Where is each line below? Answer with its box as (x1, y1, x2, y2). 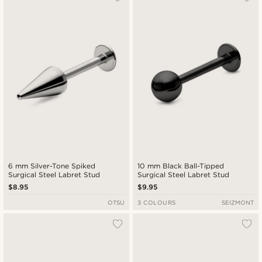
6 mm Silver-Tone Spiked (8, 161, 96, 171)
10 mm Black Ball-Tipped (137, 161, 225, 171)
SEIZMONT (221, 199, 254, 206)
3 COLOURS (137, 199, 176, 206)
